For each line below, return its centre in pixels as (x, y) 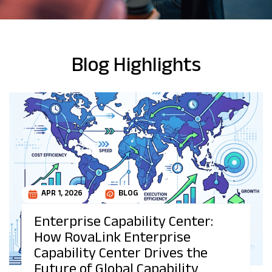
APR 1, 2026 (62, 194)
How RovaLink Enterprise (112, 240)
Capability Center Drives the (121, 256)
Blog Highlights (136, 68)
